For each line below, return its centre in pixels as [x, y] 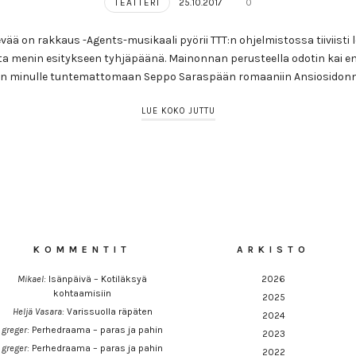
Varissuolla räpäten [109, 312]
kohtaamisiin [83, 294]
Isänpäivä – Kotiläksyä [98, 279]
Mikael [31, 279]
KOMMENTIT [83, 250]
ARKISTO [274, 250]
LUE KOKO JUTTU [178, 111]
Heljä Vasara [37, 312]
